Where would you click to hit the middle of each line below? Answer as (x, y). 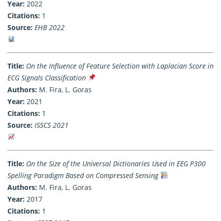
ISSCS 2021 (52, 125)
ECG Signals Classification (47, 77)
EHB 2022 (50, 27)
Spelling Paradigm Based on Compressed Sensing (83, 175)
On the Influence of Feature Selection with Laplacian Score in (120, 66)
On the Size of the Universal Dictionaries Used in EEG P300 (116, 163)
